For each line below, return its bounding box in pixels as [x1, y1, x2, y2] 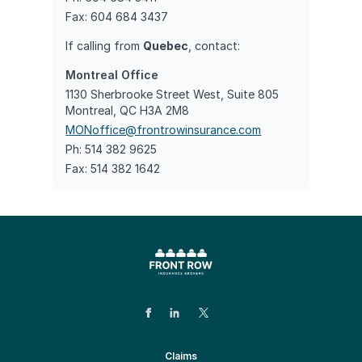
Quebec [143, 38, 189, 53]
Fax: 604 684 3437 [65, 9, 169, 23]
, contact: [188, 38, 241, 53]
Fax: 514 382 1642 [65, 161, 161, 175]
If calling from [65, 38, 144, 53]
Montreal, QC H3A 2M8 [65, 103, 190, 117]
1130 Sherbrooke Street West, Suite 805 [65, 86, 280, 101]
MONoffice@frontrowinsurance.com [65, 122, 262, 137]
